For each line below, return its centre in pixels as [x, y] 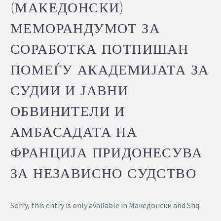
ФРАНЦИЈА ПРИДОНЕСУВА [106, 152]
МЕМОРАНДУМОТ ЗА [85, 28]
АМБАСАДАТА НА [74, 132]
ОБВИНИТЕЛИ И [68, 111]
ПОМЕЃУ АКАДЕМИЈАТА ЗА [110, 70]
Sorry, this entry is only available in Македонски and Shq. [106, 205]
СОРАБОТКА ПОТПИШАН [100, 49]
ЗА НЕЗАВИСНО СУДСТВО [103, 173]
